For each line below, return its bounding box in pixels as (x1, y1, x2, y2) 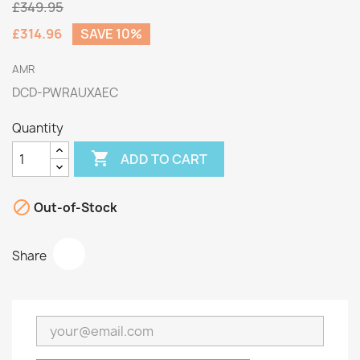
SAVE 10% (80, 25, 142, 43)
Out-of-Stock (31, 199, 117, 217)
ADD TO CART (121, 149, 208, 168)
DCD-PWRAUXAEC (12, 84, 118, 101)
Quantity (12, 120, 63, 137)
